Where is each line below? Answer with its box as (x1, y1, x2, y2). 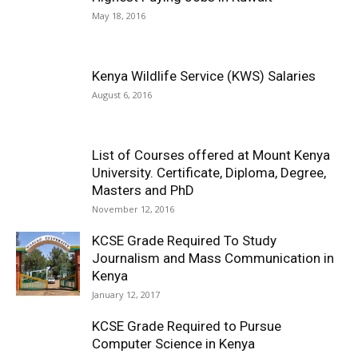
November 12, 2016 (92, 203, 174, 215)
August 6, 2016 (92, 89, 152, 101)
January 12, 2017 (92, 288, 160, 300)
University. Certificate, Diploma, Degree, (92, 165, 326, 181)
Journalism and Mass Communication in (92, 250, 334, 266)
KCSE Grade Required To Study (92, 233, 276, 249)
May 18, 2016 (92, 10, 145, 22)
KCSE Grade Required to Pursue (92, 318, 281, 334)
